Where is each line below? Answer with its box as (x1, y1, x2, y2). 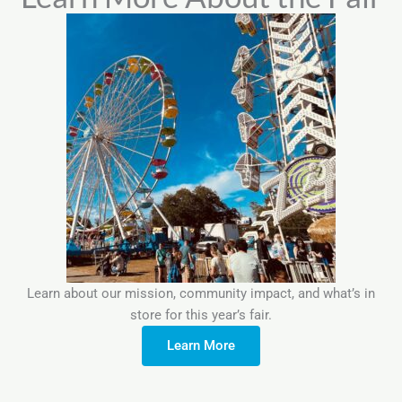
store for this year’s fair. (130, 307, 272, 323)
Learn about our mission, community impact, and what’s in (27, 285, 375, 301)
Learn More (167, 337, 235, 354)
